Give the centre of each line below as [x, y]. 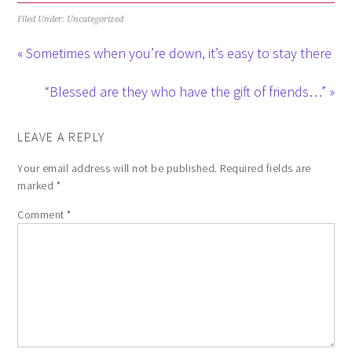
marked [37, 185]
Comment [42, 214]
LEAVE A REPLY [61, 136]
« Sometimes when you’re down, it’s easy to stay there [175, 53]
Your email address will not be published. [117, 168]
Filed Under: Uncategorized [71, 19]
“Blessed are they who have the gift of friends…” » [189, 91]
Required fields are [266, 168]
